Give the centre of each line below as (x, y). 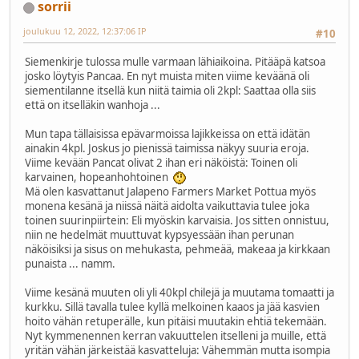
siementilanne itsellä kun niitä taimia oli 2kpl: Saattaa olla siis (170, 90)
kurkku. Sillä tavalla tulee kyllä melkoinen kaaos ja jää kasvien (172, 307)
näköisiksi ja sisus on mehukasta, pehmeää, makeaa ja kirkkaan (177, 249)
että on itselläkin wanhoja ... (93, 105)
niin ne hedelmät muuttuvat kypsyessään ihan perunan (159, 234)
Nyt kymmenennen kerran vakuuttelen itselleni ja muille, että (175, 335)
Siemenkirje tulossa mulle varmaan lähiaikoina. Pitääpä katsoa (175, 61)
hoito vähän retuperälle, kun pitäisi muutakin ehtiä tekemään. (176, 321)
